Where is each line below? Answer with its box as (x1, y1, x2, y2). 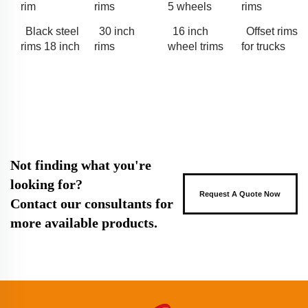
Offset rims (246, 25, 298, 37)
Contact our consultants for (10, 195, 173, 211)
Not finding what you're (10, 157, 151, 173)
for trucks (241, 40, 285, 52)
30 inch (99, 25, 135, 37)
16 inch (173, 25, 208, 37)
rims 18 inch (21, 40, 80, 52)
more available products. (10, 214, 157, 230)
